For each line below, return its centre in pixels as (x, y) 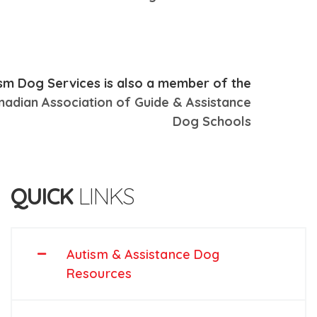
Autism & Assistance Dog (143, 254)
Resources (99, 273)
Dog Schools (212, 121)
